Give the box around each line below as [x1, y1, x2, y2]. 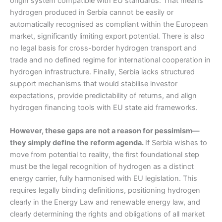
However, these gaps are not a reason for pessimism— [10, 126, 200, 135]
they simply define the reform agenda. [10, 138, 145, 147]
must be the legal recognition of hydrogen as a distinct [10, 162, 194, 171]
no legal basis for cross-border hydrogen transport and [10, 43, 197, 53]
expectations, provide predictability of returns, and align [10, 91, 197, 100]
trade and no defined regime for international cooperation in [10, 55, 211, 64]
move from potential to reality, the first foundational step [10, 150, 199, 159]
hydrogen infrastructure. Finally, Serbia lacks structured [10, 67, 195, 76]
